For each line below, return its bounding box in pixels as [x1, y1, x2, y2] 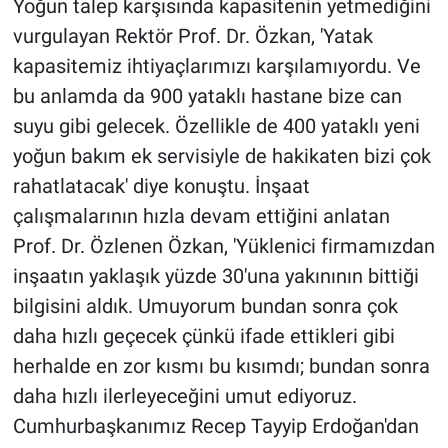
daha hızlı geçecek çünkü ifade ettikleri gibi [12, 324, 395, 349]
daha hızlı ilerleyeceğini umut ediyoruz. [12, 384, 357, 409]
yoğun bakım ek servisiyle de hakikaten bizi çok [12, 144, 431, 169]
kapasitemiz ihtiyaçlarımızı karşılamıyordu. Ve [12, 54, 421, 79]
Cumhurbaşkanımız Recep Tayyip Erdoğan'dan [12, 414, 419, 439]
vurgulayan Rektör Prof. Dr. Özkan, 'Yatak [12, 24, 373, 49]
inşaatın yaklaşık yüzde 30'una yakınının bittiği [12, 264, 419, 289]
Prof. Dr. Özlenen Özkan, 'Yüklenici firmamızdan [12, 234, 435, 259]
